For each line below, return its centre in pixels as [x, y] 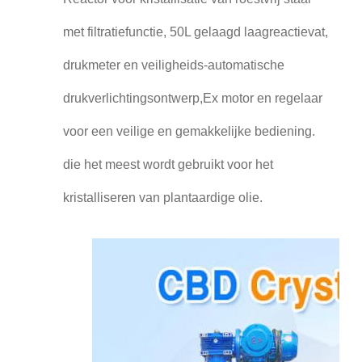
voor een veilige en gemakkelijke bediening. [189, 132]
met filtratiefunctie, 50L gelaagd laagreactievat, [195, 32]
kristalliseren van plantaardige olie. [162, 198]
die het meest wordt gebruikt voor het [168, 165]
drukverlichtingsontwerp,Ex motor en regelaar [192, 99]
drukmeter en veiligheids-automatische [173, 65]
